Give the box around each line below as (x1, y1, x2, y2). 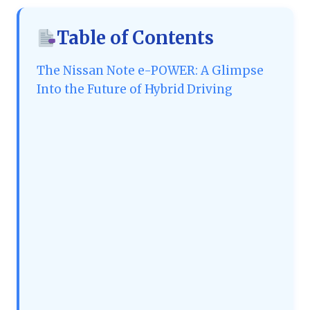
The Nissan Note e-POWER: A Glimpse (37, 63, 264, 79)
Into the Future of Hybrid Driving (37, 82, 232, 98)
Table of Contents (57, 27, 215, 50)
